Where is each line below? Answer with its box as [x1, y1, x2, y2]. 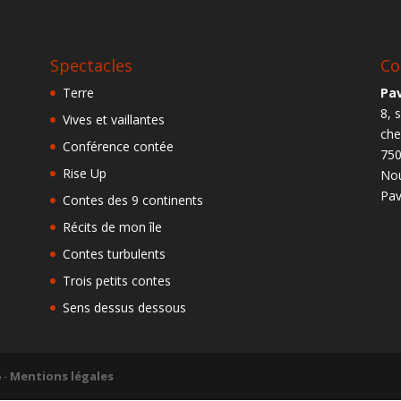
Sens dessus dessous [62, 298, 186, 316]
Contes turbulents [62, 244, 166, 262]
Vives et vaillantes [62, 110, 165, 128]
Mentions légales [10, 367, 115, 384]
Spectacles [49, 54, 132, 76]
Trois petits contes [62, 271, 171, 289]
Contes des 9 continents [62, 191, 203, 209]
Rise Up [62, 164, 107, 182]
